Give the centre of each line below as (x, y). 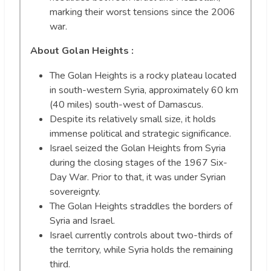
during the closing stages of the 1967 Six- (139, 163)
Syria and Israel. (82, 221)
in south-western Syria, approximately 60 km (144, 90)
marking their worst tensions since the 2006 (142, 12)
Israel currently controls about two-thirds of (141, 236)
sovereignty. (75, 192)
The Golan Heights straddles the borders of (141, 207)
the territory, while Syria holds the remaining (141, 250)
